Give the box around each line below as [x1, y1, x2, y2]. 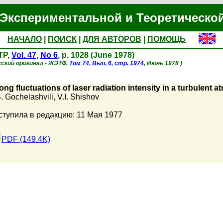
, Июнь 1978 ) [144, 60, 182, 67]
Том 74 [69, 60, 89, 67]
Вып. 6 [92, 60, 111, 67]
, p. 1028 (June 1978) [58, 51, 134, 59]
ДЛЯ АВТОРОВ [83, 35, 141, 43]
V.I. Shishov [57, 93, 99, 101]
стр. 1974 [114, 60, 144, 67]
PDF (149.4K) [1, 135, 50, 143]
